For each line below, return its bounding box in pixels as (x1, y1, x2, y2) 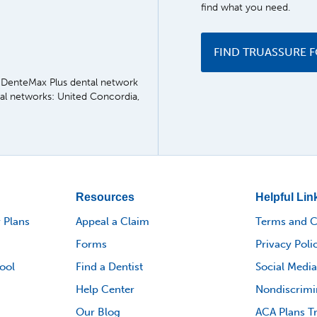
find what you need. (201, 1, 290, 14)
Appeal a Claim (76, 215, 149, 229)
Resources (76, 191, 134, 204)
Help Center (76, 283, 134, 296)
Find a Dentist (76, 260, 143, 274)
